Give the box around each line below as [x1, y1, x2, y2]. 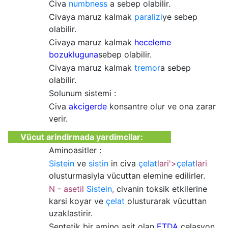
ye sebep [162, 12, 197, 22]
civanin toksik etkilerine [114, 184, 207, 194]
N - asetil [49, 184, 87, 194]
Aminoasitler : [49, 145, 101, 155]
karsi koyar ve [49, 196, 106, 206]
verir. [49, 113, 68, 124]
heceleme [134, 37, 171, 47]
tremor [134, 63, 160, 73]
